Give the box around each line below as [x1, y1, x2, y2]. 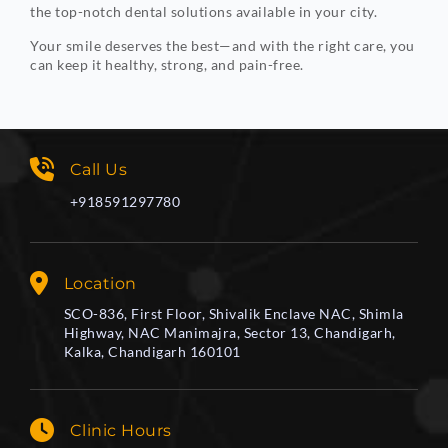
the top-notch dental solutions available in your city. [30, 3, 377, 21]
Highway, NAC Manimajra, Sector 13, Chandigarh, [63, 324, 396, 342]
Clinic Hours [69, 421, 172, 441]
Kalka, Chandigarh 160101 [63, 343, 241, 361]
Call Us [69, 160, 127, 180]
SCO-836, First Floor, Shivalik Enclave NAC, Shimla [63, 305, 404, 323]
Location [63, 274, 137, 294]
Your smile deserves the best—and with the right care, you [30, 37, 415, 55]
